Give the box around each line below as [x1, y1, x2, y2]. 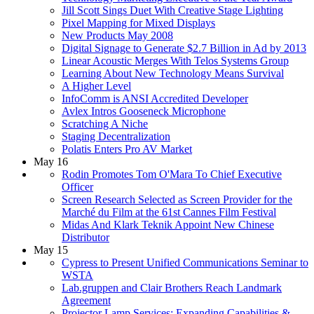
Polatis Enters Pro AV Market [62, 142, 192, 155]
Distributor [62, 231, 109, 243]
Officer [62, 180, 93, 193]
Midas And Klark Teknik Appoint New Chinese [62, 218, 274, 231]
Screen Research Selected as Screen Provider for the [62, 193, 292, 205]
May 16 [34, 155, 68, 168]
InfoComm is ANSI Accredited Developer [62, 92, 248, 104]
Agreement [62, 294, 111, 306]
